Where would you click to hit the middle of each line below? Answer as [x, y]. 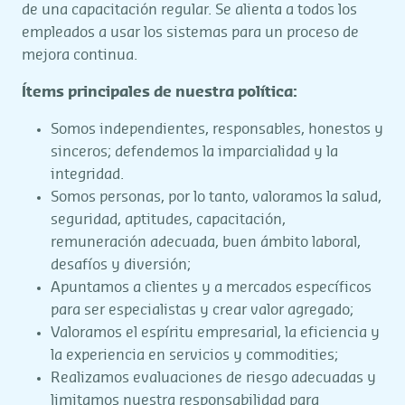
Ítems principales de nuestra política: [160, 92]
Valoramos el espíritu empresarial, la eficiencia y [215, 333]
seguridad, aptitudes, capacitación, [168, 220]
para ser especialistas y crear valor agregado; [202, 310]
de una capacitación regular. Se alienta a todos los [189, 10]
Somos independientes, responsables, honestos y [217, 129]
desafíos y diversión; [121, 265]
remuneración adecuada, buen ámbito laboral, [206, 242]
